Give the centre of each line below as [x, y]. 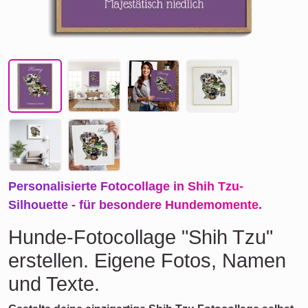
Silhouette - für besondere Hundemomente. [135, 205]
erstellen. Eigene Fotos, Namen [147, 261]
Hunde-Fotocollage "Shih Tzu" [141, 237]
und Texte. [54, 284]
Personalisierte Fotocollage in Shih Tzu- [126, 186]
